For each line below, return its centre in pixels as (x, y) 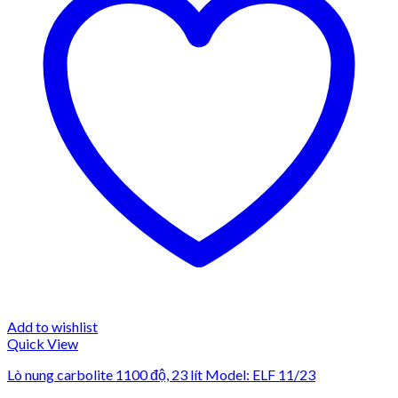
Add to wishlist (52, 326)
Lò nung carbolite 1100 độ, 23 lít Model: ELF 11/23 (161, 374)
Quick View (43, 343)
